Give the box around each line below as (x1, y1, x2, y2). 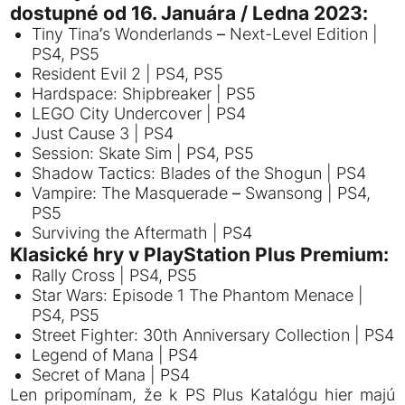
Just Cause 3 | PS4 (32, 124, 174, 144)
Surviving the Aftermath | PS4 (32, 223, 253, 243)
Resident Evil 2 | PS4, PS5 (32, 64, 224, 84)
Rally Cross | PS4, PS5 (32, 266, 198, 286)
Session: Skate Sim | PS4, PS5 (32, 144, 255, 164)
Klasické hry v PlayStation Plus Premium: (10, 243, 390, 267)
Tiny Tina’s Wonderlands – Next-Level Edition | (32, 24, 379, 44)
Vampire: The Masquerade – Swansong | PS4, (32, 184, 372, 203)
